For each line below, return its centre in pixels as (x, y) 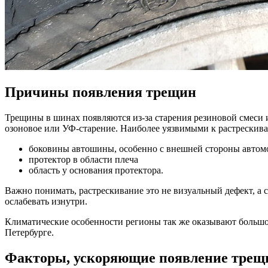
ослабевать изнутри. (46, 201)
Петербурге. (29, 232)
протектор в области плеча (83, 159)
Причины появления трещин (100, 92)
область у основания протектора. (96, 170)
